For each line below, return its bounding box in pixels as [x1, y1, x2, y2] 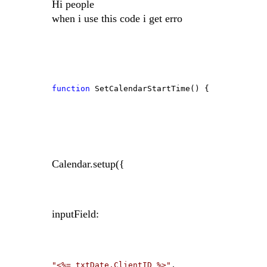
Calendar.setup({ [52, 158, 125, 170]
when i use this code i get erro [52, 13, 182, 25]
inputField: [52, 208, 99, 221]
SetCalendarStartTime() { [90, 84, 209, 94]
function [52, 84, 90, 94]
